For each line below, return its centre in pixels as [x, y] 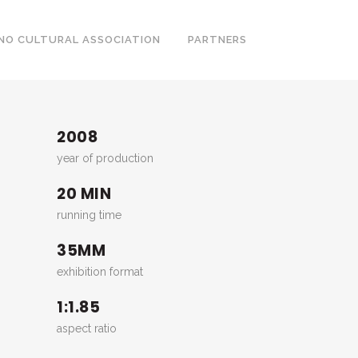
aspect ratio [87, 328]
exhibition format [100, 272]
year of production [105, 158]
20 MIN [84, 194]
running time [89, 215]
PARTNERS [217, 40]
